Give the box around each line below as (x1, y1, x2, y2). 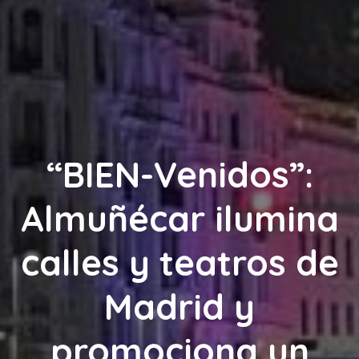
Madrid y (104, 284, 255, 329)
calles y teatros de (20, 240, 339, 285)
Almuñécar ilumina (20, 196, 339, 241)
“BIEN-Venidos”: (46, 152, 313, 197)
